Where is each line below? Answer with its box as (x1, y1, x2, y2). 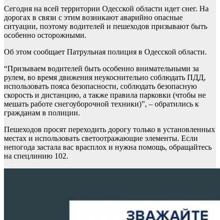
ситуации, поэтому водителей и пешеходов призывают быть (4, 22, 207, 30)
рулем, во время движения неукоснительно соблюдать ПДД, (4, 73, 206, 82)
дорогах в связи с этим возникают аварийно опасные (4, 13, 183, 22)
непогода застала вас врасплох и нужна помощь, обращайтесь (4, 142, 212, 151)
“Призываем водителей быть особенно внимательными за (4, 64, 199, 73)
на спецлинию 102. (4, 151, 68, 160)
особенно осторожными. (4, 30, 86, 39)
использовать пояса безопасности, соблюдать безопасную (4, 82, 197, 90)
